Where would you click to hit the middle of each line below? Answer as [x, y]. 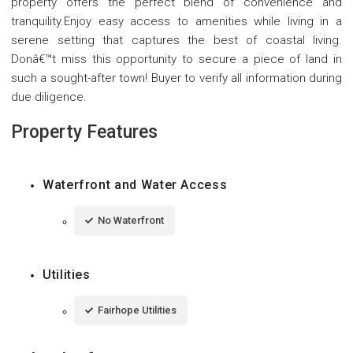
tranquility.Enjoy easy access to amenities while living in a [176, 21]
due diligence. [49, 97]
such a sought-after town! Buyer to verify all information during [176, 78]
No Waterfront [131, 220]
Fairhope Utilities [137, 310]
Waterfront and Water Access [135, 184]
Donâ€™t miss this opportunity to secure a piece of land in [176, 59]
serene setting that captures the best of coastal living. [176, 40]
